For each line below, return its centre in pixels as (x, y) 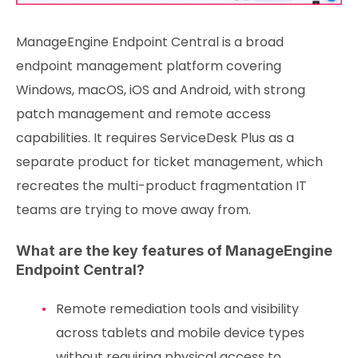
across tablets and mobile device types (180, 333)
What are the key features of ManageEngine (174, 251)
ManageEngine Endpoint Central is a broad (150, 42)
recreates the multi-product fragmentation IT (161, 186)
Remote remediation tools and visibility (177, 309)
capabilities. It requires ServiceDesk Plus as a (155, 138)
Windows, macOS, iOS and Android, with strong (161, 90)
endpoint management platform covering (149, 66)
